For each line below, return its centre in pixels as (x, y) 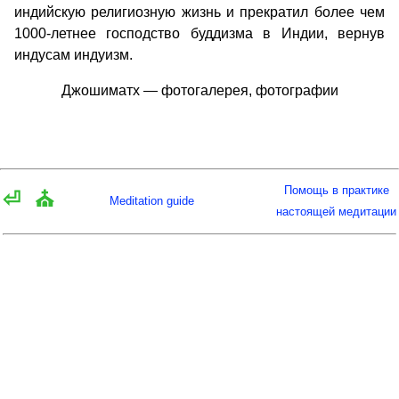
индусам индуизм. (73, 55)
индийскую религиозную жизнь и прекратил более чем (199, 12)
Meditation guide (152, 201)
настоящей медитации (336, 212)
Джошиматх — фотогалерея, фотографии (199, 90)
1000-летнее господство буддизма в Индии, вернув (199, 33)
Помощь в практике (336, 190)
